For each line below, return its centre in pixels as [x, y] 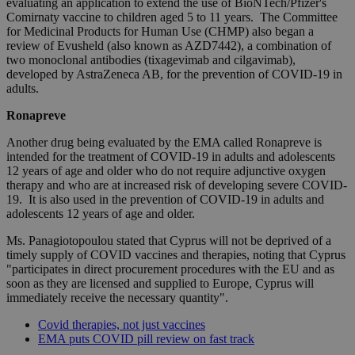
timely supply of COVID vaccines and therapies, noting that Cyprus [176, 255]
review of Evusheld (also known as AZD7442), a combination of [169, 46]
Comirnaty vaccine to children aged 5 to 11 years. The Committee [172, 17]
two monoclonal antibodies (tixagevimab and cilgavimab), [151, 60]
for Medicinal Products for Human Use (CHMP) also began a [160, 32]
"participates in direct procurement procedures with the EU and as [170, 269]
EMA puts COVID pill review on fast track [146, 339]
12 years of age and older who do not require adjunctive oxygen [166, 171]
